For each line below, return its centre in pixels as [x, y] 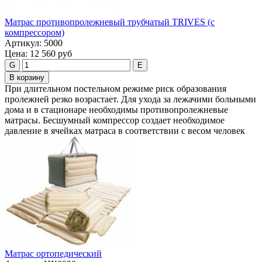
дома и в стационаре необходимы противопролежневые [116, 110]
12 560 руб [51, 54]
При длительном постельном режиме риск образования [116, 89]
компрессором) [35, 33]
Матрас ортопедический [53, 254]
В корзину [27, 78]
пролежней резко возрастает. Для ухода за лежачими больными [130, 99]
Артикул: [23, 43]
